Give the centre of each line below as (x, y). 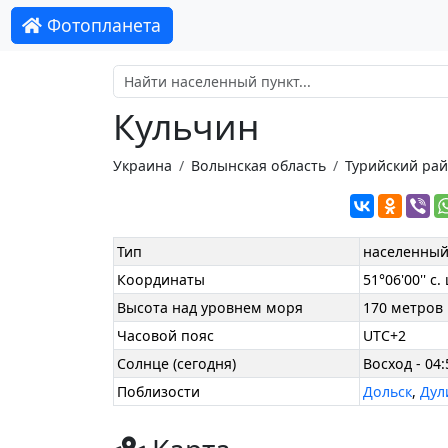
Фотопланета (102, 25)
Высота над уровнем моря (210, 308)
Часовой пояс (166, 336)
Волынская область (258, 165)
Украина (142, 165)
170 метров (403, 308)
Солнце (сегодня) (177, 364)
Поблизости (159, 392)
